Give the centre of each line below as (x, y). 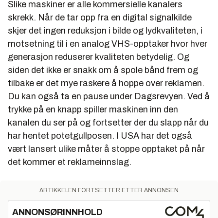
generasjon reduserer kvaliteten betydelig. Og (99, 57)
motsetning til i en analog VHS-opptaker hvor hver (108, 44)
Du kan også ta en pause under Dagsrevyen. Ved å (109, 96)
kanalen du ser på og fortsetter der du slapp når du (108, 123)
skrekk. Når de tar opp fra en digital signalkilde (100, 18)
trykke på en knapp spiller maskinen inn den (93, 109)
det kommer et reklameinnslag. (70, 162)
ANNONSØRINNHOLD (57, 212)
